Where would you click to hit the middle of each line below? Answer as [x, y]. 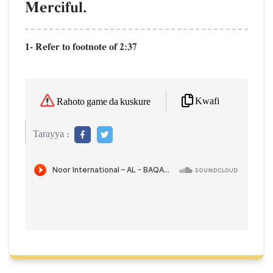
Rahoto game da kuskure [104, 102]
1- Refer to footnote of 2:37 [81, 47]
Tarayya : [51, 134]
